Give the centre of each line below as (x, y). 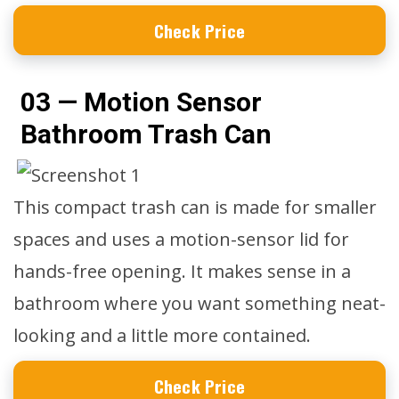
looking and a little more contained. (162, 335)
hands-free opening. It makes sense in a (182, 271)
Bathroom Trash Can (146, 134)
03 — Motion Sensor (141, 102)
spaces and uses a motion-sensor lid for (181, 239)
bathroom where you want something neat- (199, 303)
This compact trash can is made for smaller (195, 207)
